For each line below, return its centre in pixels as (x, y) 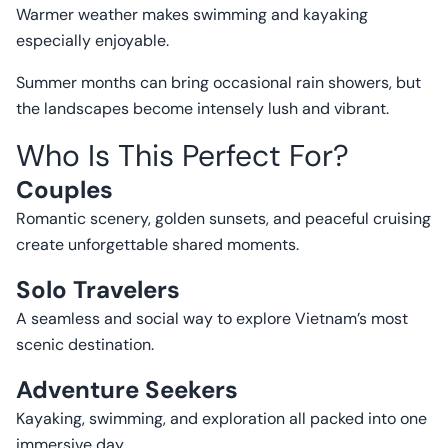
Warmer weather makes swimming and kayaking (192, 14)
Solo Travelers (98, 289)
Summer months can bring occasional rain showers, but (218, 82)
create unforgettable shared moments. (157, 244)
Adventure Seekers (127, 389)
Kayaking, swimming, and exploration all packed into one (221, 418)
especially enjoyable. (92, 40)
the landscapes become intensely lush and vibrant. (202, 108)
